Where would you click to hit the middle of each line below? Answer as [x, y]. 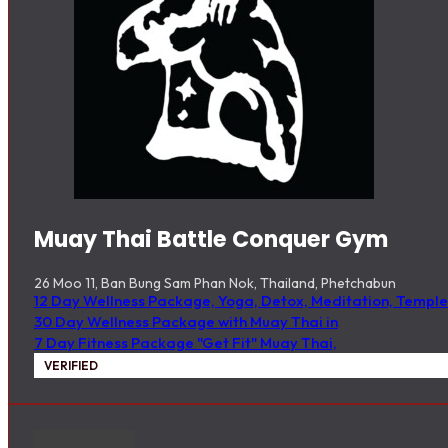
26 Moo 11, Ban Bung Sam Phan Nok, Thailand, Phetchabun [214, 283]
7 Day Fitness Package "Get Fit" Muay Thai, [185, 343]
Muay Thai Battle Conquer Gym [210, 240]
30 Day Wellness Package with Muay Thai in [185, 322]
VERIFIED [70, 366]
